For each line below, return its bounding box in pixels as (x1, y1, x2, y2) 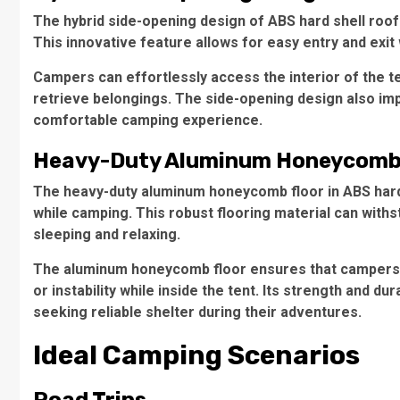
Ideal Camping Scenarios (33, 339, 360, 371)
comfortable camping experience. (33, 112, 262, 129)
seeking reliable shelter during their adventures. (33, 304, 362, 321)
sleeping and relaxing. (33, 226, 180, 243)
